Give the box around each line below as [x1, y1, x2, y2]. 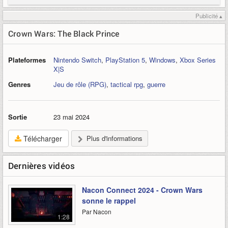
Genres [8, 79, 31, 90]
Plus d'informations [87, 133, 142, 144]
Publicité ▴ [195, 12, 222, 20]
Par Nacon [82, 207, 111, 216]
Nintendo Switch [53, 55, 101, 65]
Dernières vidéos [8, 160, 75, 172]
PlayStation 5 [105, 55, 145, 65]
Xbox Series [180, 55, 216, 65]
